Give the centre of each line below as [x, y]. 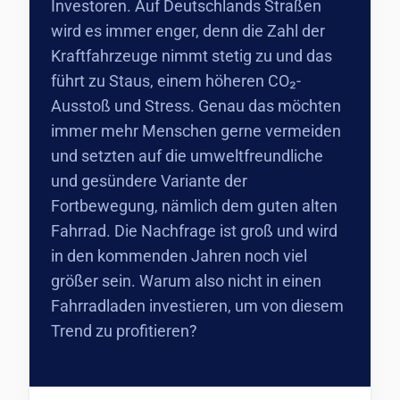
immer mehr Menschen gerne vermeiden [196, 131]
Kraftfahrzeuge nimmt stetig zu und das [192, 56]
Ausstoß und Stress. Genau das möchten [196, 106]
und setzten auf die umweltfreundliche [187, 156]
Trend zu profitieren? [124, 331]
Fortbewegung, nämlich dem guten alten [194, 206]
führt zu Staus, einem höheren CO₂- [176, 81]
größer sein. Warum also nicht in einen [186, 281]
